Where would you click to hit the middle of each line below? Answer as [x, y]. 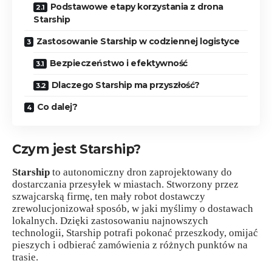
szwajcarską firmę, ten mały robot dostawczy [109, 197]
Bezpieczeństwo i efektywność [118, 63]
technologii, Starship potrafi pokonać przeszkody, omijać [135, 233]
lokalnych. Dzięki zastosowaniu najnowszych [110, 221]
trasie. [25, 257]
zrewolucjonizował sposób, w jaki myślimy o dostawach [133, 209]
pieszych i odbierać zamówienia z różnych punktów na [130, 245]
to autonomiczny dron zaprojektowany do [141, 172]
